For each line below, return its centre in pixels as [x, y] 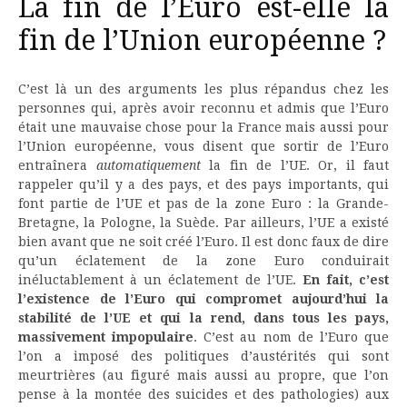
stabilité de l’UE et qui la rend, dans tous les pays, [203, 318]
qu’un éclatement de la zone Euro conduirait [203, 261]
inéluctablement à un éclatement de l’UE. [160, 280]
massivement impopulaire [106, 337]
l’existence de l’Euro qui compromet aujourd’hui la [203, 299]
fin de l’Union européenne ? [202, 41]
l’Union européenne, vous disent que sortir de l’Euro [203, 146]
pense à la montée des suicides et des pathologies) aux [203, 394]
